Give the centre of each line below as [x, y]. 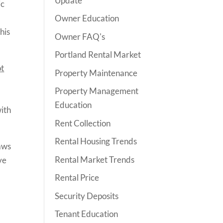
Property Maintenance [96, 73]
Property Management [97, 91]
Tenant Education [87, 214]
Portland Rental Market [98, 55]
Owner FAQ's [80, 36]
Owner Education [87, 18]
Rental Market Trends [95, 159]
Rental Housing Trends [96, 141]
